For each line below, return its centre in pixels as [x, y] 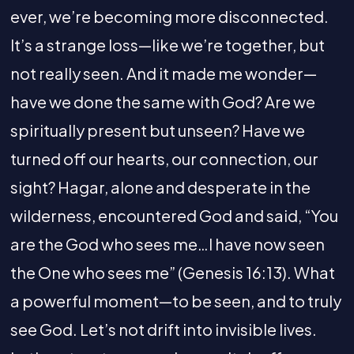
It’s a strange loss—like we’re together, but [167, 44]
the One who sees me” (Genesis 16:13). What [172, 272]
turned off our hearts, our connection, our [164, 158]
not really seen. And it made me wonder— [163, 73]
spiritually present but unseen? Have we [157, 130]
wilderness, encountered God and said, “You [174, 215]
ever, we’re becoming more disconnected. [169, 16]
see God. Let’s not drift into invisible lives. [163, 329]
